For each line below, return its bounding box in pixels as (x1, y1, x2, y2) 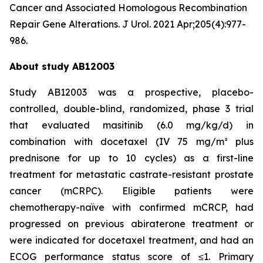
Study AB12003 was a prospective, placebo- (9, 86, 254, 98)
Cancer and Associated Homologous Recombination (9, 2, 247, 14)
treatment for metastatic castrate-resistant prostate (9, 168, 254, 180)
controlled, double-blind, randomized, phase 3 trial (9, 103, 254, 114)
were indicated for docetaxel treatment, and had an (9, 234, 254, 246)
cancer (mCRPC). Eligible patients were (9, 185, 254, 197)
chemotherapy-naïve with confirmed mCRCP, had (9, 201, 254, 213)
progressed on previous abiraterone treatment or (9, 218, 254, 230)
